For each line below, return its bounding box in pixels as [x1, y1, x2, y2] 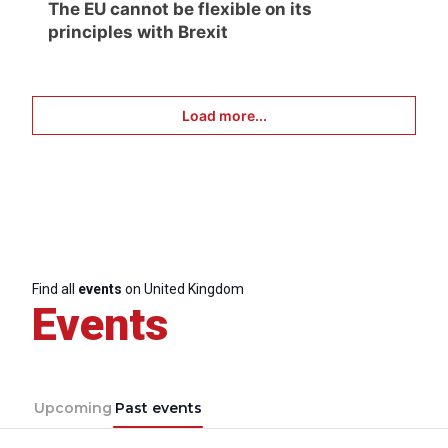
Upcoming [33, 398, 112, 417]
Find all [32, 280, 78, 297]
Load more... [181, 106, 267, 124]
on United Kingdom [122, 280, 244, 297]
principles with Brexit [48, 21, 228, 42]
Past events [114, 398, 202, 417]
